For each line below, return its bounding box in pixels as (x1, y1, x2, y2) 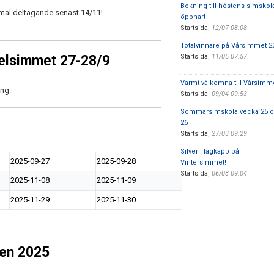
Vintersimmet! (180, 158, 226, 166)
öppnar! (180, 13, 206, 21)
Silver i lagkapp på (180, 147, 239, 155)
